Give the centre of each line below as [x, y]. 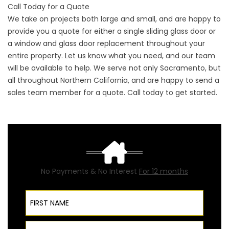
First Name [45, 193]
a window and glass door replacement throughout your [106, 44]
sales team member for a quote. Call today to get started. [112, 93]
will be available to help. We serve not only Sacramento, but [114, 68]
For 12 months [164, 171]
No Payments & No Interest [90, 171]
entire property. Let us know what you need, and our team [111, 56]
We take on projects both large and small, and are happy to [114, 19]
